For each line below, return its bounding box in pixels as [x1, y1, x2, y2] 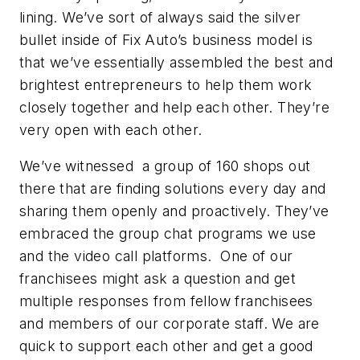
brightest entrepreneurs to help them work [19, 76, 313, 93]
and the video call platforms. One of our [19, 247, 293, 265]
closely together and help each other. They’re [19, 98, 329, 116]
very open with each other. [19, 121, 202, 138]
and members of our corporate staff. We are [19, 315, 320, 333]
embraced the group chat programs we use [19, 225, 317, 243]
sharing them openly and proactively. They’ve [19, 202, 329, 220]
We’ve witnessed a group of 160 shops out [19, 157, 311, 175]
